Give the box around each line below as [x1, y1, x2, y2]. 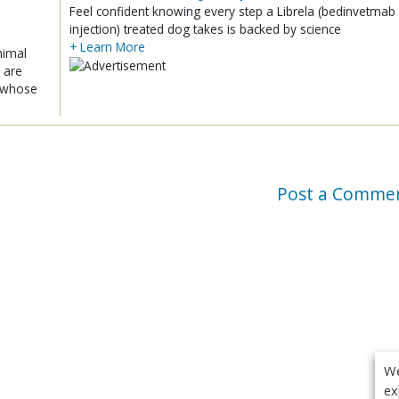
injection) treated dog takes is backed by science [69, 20, 341, 37]
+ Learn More [69, 37, 145, 55]
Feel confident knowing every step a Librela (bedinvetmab [69, 2, 395, 20]
